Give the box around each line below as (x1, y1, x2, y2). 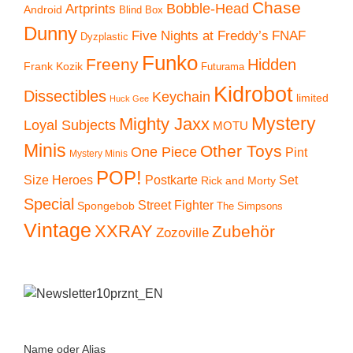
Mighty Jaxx (119, 113, 210, 134)
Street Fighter (138, 197, 214, 212)
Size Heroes (24, 172, 93, 187)
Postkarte (145, 172, 198, 187)
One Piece (131, 143, 197, 160)
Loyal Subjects (24, 116, 116, 133)
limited (296, 91, 329, 104)
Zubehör (212, 221, 275, 240)
